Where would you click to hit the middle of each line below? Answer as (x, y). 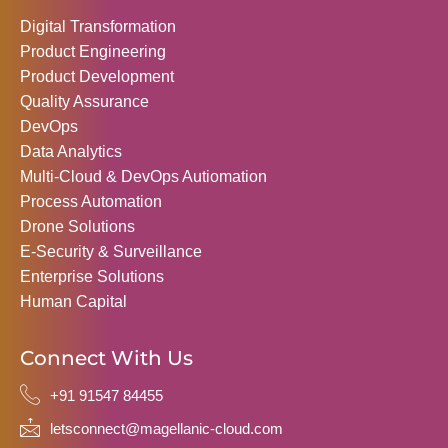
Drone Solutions (77, 226)
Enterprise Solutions (92, 276)
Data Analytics (71, 151)
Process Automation (91, 201)
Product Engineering (93, 51)
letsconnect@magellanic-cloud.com (166, 428)
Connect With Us (106, 358)
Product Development (97, 76)
